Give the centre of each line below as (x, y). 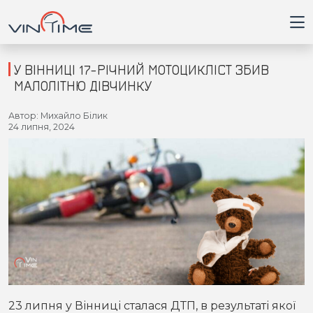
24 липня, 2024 (42, 127)
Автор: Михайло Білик (58, 116)
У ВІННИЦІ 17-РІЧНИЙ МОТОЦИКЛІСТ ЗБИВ (141, 70)
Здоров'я (42, 249)
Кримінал (43, 214)
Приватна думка (61, 284)
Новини (39, 180)
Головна (39, 110)
